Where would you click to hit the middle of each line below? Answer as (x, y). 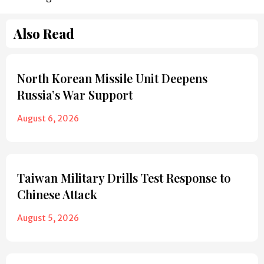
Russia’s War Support (75, 95)
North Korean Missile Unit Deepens (112, 78)
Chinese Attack (57, 194)
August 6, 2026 (48, 119)
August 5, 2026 (48, 218)
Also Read (44, 34)
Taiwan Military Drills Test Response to (124, 178)
